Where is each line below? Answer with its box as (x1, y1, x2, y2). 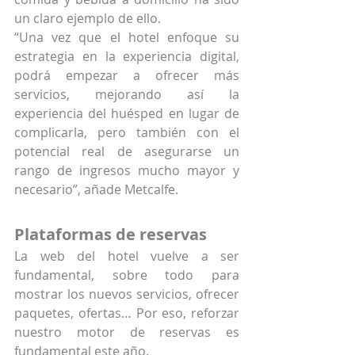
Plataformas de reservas (14, 223, 207, 246)
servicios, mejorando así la (14, 86, 239, 104)
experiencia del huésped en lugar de (14, 105, 239, 123)
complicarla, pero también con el (14, 124, 239, 142)
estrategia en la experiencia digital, (14, 48, 239, 66)
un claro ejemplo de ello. (14, 10, 161, 28)
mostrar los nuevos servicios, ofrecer (14, 285, 239, 303)
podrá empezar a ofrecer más (14, 67, 239, 85)
